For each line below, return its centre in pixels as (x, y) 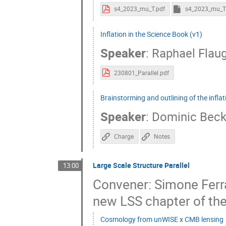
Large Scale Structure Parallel (141, 165)
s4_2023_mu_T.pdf (139, 9)
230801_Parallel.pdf (141, 73)
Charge (124, 137)
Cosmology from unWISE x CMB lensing (162, 219)
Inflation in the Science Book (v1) (151, 34)
